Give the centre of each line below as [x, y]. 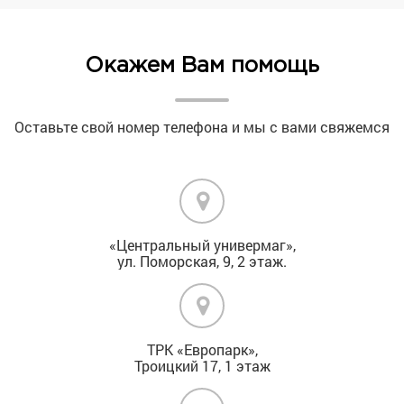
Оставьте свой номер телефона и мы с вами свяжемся [202, 126]
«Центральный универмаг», [202, 244]
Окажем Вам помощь [202, 65]
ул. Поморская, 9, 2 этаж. [202, 261]
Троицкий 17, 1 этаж [202, 365]
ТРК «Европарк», [202, 349]
